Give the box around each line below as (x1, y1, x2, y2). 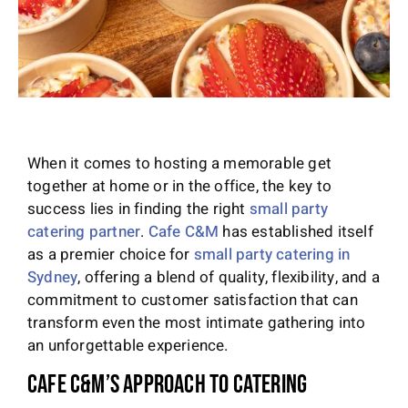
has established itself (219, 219, 373, 243)
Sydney (27, 265, 78, 289)
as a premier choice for (27, 242, 194, 266)
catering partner (27, 219, 141, 243)
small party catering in (193, 242, 351, 266)
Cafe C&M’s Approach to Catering (27, 370, 308, 401)
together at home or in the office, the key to (27, 174, 332, 198)
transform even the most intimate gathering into (27, 311, 366, 334)
